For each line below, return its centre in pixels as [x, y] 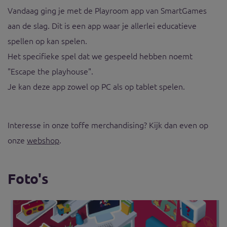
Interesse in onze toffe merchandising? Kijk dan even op [108, 124]
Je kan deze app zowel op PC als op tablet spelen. [96, 86]
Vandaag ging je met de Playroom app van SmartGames [107, 10]
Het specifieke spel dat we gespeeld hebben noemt [100, 55]
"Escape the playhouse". [50, 71]
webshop [43, 140]
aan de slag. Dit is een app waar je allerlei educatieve [102, 25]
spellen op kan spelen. [47, 40]
